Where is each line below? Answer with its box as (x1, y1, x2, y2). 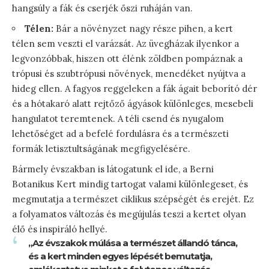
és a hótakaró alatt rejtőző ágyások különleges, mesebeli (12, 98, 253, 110)
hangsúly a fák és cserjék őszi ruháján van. (12, 2, 193, 14)
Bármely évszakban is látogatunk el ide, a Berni (12, 163, 214, 175)
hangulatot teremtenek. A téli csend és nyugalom (12, 113, 224, 125)
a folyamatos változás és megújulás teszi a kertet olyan (12, 208, 246, 220)
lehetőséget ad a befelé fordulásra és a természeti (12, 128, 229, 140)
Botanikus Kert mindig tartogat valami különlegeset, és (12, 178, 248, 190)
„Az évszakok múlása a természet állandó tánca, (28, 237, 237, 249)
